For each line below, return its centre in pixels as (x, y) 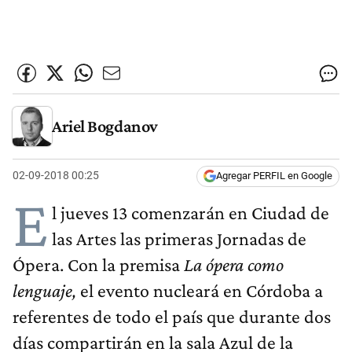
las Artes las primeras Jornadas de (179, 239)
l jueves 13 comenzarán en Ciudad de (191, 213)
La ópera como (234, 265)
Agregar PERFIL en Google (274, 176)
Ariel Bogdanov (105, 126)
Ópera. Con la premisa (98, 265)
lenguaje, (44, 291)
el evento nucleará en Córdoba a (200, 291)
